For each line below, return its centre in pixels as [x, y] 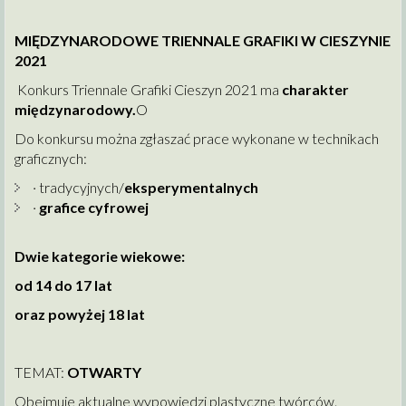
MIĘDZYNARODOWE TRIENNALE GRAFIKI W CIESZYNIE [203, 41]
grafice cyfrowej [94, 208]
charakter [315, 90]
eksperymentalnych [191, 188]
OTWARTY [104, 372]
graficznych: [51, 159]
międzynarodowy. [75, 110]
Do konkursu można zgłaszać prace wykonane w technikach [197, 139]
